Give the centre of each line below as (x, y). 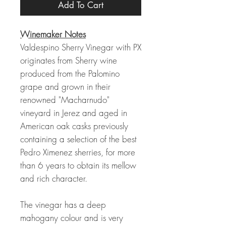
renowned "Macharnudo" (65, 100)
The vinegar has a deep (63, 205)
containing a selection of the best (78, 139)
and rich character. (54, 178)
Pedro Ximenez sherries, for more (78, 152)
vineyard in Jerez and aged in (74, 113)
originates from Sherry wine (69, 60)
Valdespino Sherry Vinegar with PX (81, 47)
